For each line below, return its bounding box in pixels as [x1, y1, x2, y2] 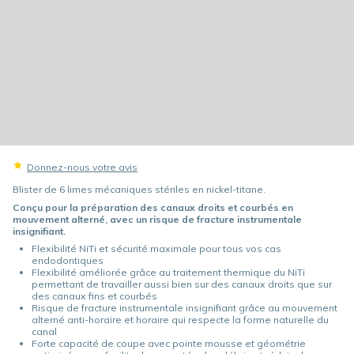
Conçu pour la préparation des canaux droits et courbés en [13, 201, 293, 213]
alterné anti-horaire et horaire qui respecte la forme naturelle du [32, 314, 329, 326]
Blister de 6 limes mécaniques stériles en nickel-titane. [13, 183, 265, 196]
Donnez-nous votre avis [27, 161, 138, 174]
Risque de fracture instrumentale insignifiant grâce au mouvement [32, 302, 337, 314]
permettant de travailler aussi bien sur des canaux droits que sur [32, 278, 332, 291]
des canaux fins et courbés [32, 290, 157, 303]
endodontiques [32, 254, 104, 267]
